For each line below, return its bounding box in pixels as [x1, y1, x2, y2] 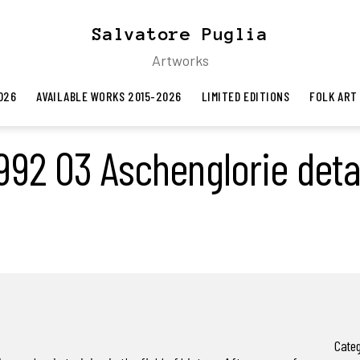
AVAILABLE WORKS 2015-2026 [36, 88, 182, 104]
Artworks [151, 51, 209, 69]
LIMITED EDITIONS [201, 88, 290, 104]
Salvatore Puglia [92, 24, 268, 43]
